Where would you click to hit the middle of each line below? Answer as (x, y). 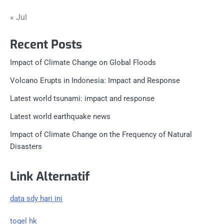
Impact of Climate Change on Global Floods (83, 63)
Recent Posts (46, 45)
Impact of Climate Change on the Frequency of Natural (101, 135)
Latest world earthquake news (60, 117)
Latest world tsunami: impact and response (82, 99)
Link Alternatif (50, 177)
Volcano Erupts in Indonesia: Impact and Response (95, 81)
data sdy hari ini (36, 199)
